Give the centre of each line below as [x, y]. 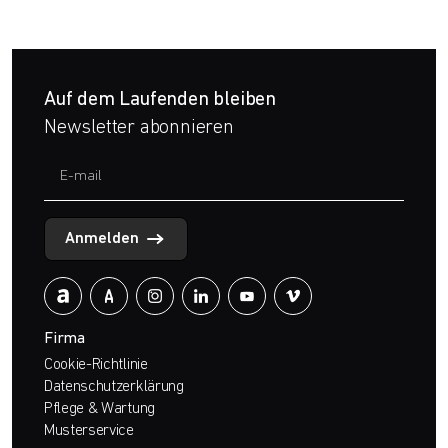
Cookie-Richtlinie [96, 365]
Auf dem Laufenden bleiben [160, 100]
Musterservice [89, 431]
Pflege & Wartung [99, 409]
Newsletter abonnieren [139, 128]
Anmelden [102, 239]
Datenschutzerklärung [114, 387]
